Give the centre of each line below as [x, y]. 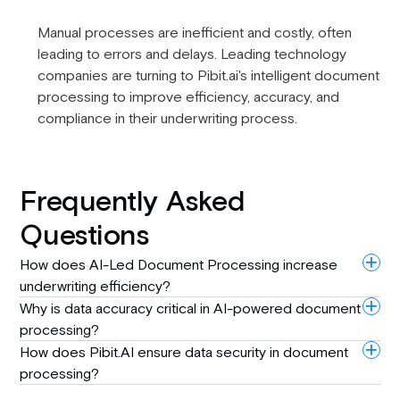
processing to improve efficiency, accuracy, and [188, 97]
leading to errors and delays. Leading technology [192, 54]
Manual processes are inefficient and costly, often [194, 33]
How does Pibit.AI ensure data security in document [184, 352]
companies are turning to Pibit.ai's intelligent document [208, 75]
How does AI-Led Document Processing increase [179, 265]
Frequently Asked [133, 203]
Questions [84, 237]
